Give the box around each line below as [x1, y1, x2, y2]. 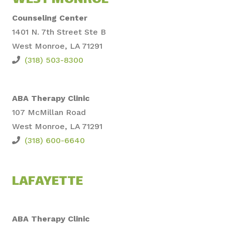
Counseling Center [12, 13, 87, 23]
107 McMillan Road [12, 107, 86, 117]
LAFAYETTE [12, 170, 83, 194]
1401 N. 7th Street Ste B [12, 27, 106, 37]
